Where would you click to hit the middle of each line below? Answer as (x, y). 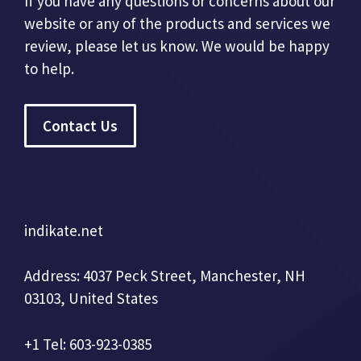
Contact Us (80, 126)
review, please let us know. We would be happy (177, 46)
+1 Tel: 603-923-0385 (88, 344)
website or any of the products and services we (177, 23)
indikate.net (64, 230)
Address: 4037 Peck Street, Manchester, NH (165, 276)
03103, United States (91, 298)
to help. (49, 68)
